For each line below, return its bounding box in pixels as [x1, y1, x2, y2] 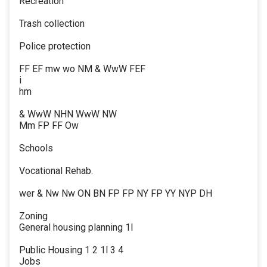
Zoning [19, 210, 48, 222]
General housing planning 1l [19, 222, 133, 234]
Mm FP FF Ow [19, 120, 79, 132]
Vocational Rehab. [19, 165, 93, 177]
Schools [19, 142, 53, 154]
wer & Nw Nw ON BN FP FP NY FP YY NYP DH [19, 188, 212, 200]
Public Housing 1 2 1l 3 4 [19, 244, 123, 256]
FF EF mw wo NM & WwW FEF [19, 63, 145, 75]
